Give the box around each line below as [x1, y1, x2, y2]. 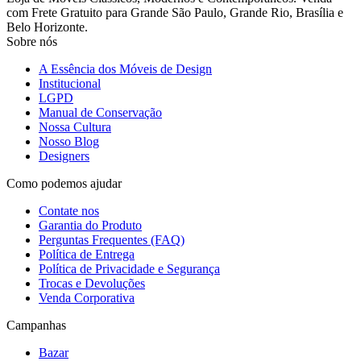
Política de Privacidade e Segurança [39, 261, 220, 276]
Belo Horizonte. [6, 19, 88, 34]
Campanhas [6, 317, 66, 332]
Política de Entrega [39, 247, 135, 261]
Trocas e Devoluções [39, 276, 145, 290]
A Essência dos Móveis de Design [39, 61, 212, 76]
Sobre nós [6, 34, 57, 48]
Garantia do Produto [39, 218, 142, 232]
